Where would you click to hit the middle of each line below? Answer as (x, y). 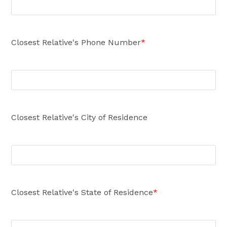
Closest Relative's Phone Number (76, 42)
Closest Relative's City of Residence (80, 117)
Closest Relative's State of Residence (82, 192)
